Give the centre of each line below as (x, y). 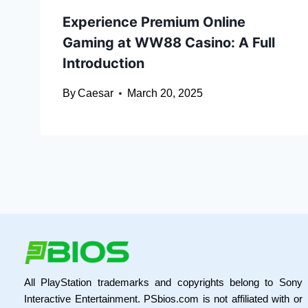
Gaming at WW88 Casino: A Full (169, 43)
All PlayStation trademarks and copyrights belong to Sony (163, 282)
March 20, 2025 (165, 93)
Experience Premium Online (154, 22)
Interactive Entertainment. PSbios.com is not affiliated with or (163, 298)
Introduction (103, 64)
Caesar (96, 93)
